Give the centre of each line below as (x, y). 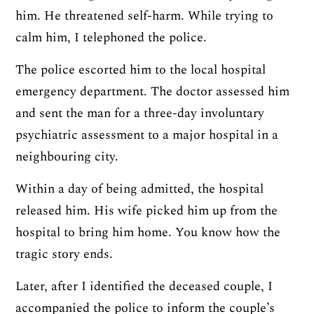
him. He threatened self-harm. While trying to (145, 16)
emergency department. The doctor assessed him (153, 92)
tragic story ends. (64, 254)
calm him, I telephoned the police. (111, 38)
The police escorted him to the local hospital (141, 70)
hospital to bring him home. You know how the (148, 233)
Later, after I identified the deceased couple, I (144, 287)
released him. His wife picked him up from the (147, 211)
